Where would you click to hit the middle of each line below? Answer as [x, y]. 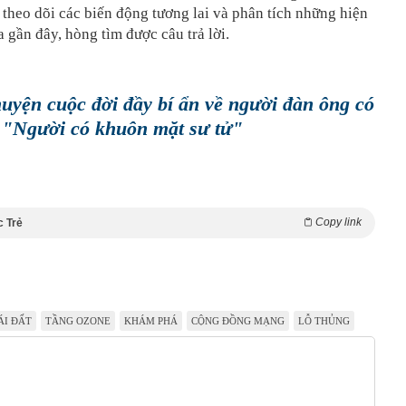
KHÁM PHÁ [151, 320]
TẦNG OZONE [78, 320]
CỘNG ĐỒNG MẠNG [238, 320]
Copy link [338, 222]
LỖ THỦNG [324, 320]
